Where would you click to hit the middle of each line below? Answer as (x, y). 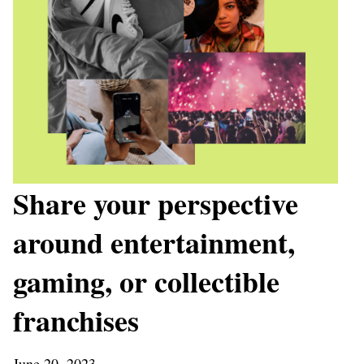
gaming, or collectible (146, 282)
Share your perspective (156, 204)
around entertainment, (154, 243)
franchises (76, 321)
